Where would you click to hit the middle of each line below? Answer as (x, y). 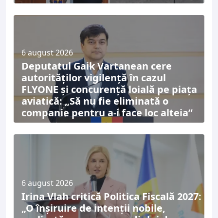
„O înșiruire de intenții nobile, (93, 208)
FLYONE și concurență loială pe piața (109, 89)
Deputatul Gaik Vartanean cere (97, 66)
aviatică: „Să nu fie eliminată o (95, 101)
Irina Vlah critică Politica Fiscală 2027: (111, 196)
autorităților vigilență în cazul (94, 77)
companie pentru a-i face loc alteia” (107, 112)
